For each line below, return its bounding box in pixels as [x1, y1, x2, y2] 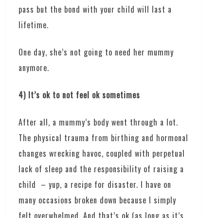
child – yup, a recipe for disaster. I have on [18, 179, 172, 191]
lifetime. [18, 19, 49, 31]
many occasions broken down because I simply [18, 194, 177, 206]
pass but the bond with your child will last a [18, 3, 172, 16]
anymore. [18, 62, 50, 74]
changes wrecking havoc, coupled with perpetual [18, 147, 185, 160]
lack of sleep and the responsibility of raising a [18, 163, 184, 175]
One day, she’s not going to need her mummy [18, 46, 174, 58]
